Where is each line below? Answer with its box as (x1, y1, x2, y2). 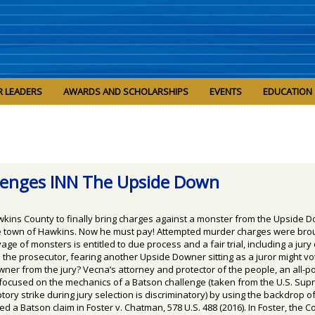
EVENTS (210, 85, 242, 98)
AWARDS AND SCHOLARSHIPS (63, 85, 188, 98)
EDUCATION (263, 85, 312, 98)
